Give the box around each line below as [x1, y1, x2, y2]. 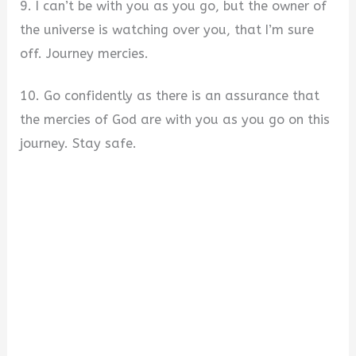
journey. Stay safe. [20, 135, 137, 151]
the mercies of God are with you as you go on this [20, 111, 331, 127]
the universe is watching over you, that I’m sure [20, 21, 315, 37]
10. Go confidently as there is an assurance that [20, 87, 320, 103]
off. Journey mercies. [20, 45, 149, 61]
